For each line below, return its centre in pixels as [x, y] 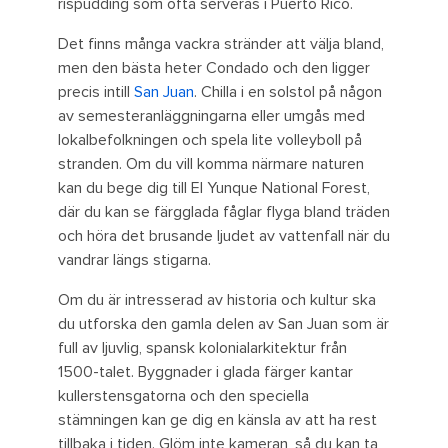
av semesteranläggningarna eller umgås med [211, 116]
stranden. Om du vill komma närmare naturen [211, 164]
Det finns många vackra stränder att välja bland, [221, 44]
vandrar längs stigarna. [134, 260]
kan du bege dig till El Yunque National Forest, [214, 188]
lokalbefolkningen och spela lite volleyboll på [210, 140]
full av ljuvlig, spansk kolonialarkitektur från [202, 348]
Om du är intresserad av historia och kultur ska [217, 300]
